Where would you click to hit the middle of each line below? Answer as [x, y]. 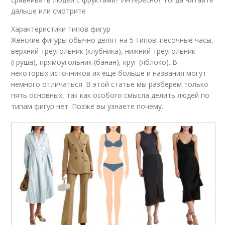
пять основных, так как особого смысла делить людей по [110, 95]
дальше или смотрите [49, 11]
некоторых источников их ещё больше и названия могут [109, 73]
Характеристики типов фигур [61, 29]
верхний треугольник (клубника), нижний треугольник [103, 51]
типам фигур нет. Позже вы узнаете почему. [87, 106]
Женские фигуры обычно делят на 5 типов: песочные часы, [113, 40]
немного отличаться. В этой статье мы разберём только [110, 84]
